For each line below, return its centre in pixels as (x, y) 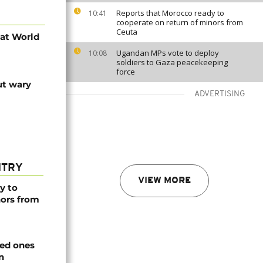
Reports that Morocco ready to (170, 13)
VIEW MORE (164, 181)
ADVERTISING (220, 94)
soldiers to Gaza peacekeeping (172, 62)
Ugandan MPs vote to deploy (168, 53)
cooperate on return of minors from (180, 22)
